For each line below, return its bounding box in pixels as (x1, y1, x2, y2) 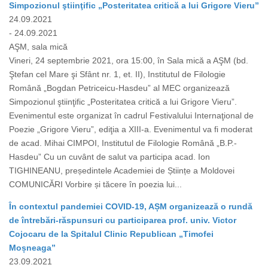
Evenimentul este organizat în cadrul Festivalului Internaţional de (9, 111, 254, 121)
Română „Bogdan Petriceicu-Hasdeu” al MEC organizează (9, 83, 230, 93)
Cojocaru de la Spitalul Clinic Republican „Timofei (9, 229, 214, 239)
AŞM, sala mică (9, 42, 68, 52)
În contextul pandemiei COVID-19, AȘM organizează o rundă (9, 202, 252, 212)
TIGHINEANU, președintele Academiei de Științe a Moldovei (9, 166, 234, 176)
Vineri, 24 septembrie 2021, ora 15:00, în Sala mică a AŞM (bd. (9, 56, 248, 66)
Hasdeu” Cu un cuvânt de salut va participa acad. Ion (9, 152, 210, 162)
